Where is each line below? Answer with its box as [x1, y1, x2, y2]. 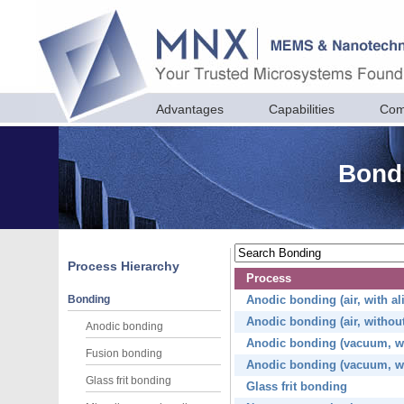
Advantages [156, 102, 224, 116]
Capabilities [269, 102, 335, 116]
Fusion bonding [86, 346, 162, 360]
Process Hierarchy [68, 258, 179, 273]
